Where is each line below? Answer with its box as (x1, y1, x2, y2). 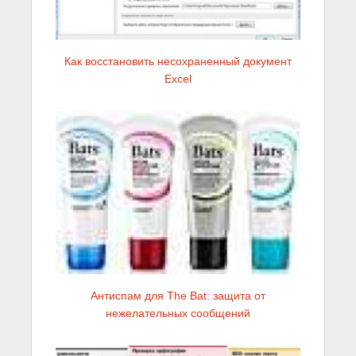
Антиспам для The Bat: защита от (91, 288, 265, 302)
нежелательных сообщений (106, 306, 250, 319)
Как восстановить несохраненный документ (64, 54, 292, 68)
